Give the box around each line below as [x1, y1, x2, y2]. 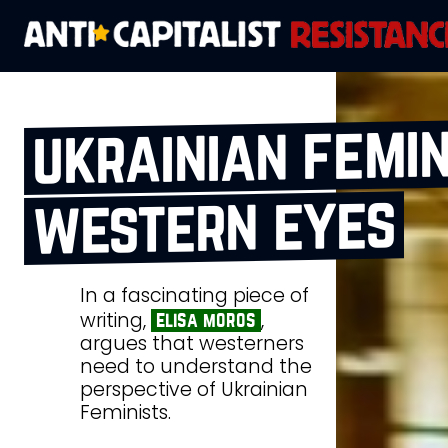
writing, [80, 306, 151, 334]
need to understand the [80, 352, 312, 380]
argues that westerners [80, 329, 304, 357]
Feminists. [80, 398, 171, 426]
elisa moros [155, 309, 256, 330]
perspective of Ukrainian [80, 375, 308, 403]
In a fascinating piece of [80, 282, 309, 309]
